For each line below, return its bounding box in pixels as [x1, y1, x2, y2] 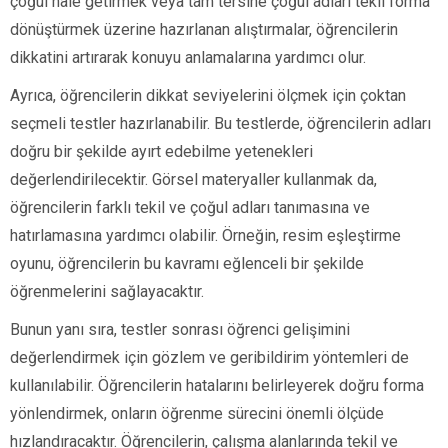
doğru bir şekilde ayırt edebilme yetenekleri [10, 142, 313, 162]
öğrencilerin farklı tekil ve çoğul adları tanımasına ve [10, 198, 370, 218]
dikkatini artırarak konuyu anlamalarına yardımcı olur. [10, 48, 366, 68]
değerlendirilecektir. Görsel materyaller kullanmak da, [10, 170, 377, 190]
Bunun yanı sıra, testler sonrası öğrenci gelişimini [10, 320, 350, 340]
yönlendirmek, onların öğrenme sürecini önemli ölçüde [10, 404, 384, 424]
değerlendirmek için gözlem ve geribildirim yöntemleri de [10, 348, 409, 368]
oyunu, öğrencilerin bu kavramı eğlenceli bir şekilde [10, 254, 364, 274]
